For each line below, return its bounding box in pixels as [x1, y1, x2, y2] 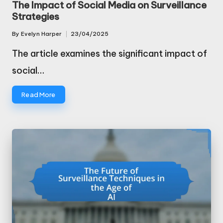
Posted [11, 35, 33, 42]
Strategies [12, 10, 59, 23]
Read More [21, 90, 56, 99]
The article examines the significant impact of [12, 48, 207, 60]
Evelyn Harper [21, 30, 62, 38]
